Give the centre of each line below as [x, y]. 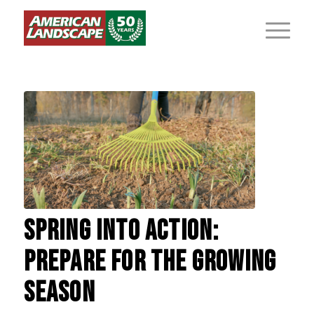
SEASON [59, 293]
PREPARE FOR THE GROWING [150, 262]
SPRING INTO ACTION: [121, 232]
